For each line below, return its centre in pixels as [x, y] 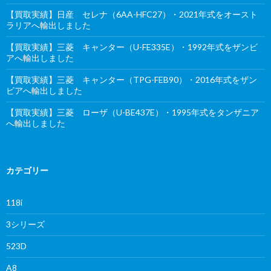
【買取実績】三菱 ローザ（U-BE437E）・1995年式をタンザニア [132, 112]
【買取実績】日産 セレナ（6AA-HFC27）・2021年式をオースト [132, 14]
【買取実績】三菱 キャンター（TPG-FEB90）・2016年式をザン [132, 79]
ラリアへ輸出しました [48, 25]
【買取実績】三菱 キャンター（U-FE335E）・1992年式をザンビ [132, 47]
